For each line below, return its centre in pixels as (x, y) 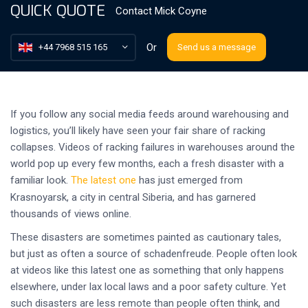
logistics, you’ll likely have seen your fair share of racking (138, 131)
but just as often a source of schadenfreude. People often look (154, 254)
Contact (135, 11)
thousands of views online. (71, 214)
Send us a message (217, 47)
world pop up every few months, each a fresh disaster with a (147, 164)
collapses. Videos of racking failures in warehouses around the (153, 147)
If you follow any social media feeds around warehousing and (150, 114)
